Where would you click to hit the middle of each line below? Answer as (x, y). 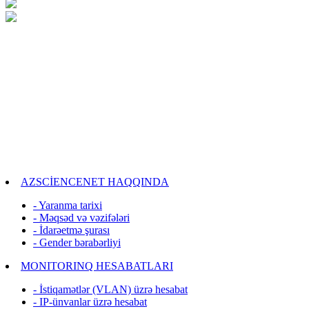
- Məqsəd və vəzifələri (81, 218)
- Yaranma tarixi (68, 205)
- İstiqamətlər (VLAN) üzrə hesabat (110, 289)
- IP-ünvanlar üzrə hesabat (90, 302)
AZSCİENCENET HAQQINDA (95, 182)
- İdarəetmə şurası (71, 230)
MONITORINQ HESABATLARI (97, 266)
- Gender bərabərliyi (77, 242)
